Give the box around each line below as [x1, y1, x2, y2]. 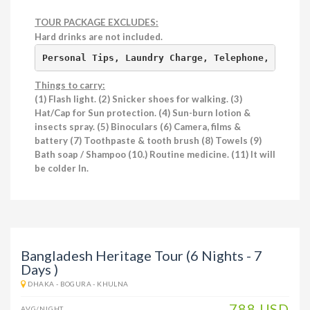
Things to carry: [35, 80, 105, 91]
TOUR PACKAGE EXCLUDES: [35, 17, 158, 28]
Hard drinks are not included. [35, 31, 163, 42]
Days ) [21, 261, 58, 277]
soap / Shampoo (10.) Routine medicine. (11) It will [55, 149, 275, 160]
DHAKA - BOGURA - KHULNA [28, 280, 129, 288]
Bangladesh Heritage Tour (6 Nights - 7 [21, 247, 262, 264]
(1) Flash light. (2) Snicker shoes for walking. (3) [35, 93, 242, 104]
